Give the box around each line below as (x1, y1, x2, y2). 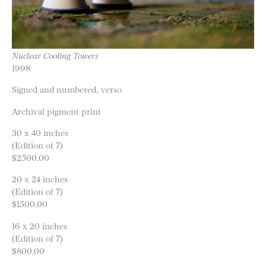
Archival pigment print (12, 104, 101, 116)
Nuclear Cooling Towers (12, 49, 99, 61)
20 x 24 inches (12, 173, 68, 185)
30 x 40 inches (12, 126, 68, 138)
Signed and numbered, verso (12, 83, 122, 95)
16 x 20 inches (12, 219, 67, 231)
